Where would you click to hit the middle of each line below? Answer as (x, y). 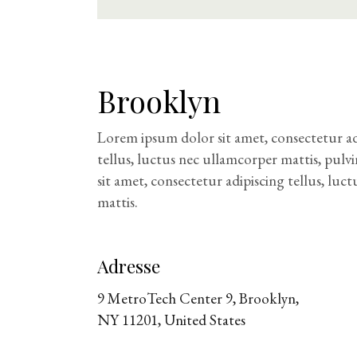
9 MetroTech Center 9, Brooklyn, (198, 298)
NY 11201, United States (171, 320)
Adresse (129, 265)
